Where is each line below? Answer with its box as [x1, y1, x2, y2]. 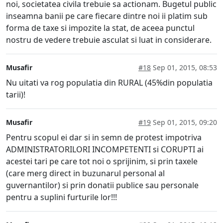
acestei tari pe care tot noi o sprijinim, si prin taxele [6, 155, 198, 167]
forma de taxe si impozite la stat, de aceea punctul [6, 22, 195, 33]
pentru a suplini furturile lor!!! [6, 191, 117, 203]
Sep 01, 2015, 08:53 [151, 62, 217, 72]
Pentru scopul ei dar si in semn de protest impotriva [6, 131, 202, 143]
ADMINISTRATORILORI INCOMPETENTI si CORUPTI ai [6, 143, 204, 155]
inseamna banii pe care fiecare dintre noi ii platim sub [6, 10, 208, 21]
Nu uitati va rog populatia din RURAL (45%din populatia [6, 77, 213, 88]
